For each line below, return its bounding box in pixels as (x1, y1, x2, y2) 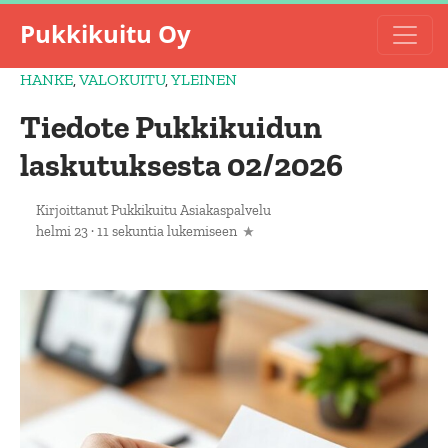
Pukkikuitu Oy (20, 17, 191, 50)
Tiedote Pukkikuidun (20, 108, 322, 146)
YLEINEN (171, 70, 237, 89)
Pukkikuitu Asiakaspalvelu (111, 201, 271, 219)
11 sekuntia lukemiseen (97, 222, 237, 240)
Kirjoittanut (36, 201, 111, 219)
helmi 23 (36, 222, 88, 240)
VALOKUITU (79, 70, 165, 89)
